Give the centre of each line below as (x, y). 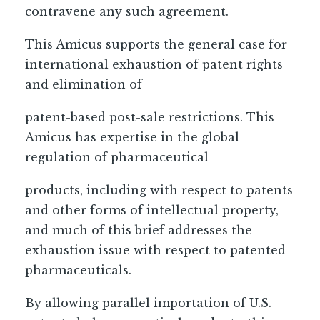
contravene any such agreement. (127, 11)
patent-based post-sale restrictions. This (150, 117)
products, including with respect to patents (159, 190)
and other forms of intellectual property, (152, 210)
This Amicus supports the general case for (156, 44)
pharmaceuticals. (78, 270)
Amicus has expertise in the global (132, 137)
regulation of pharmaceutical (117, 157)
